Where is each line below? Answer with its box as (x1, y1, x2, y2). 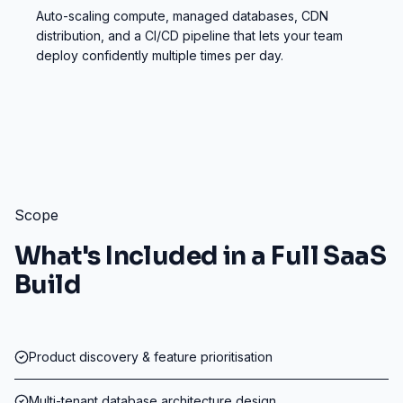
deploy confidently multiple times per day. (36, 48, 283, 63)
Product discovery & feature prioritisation (29, 349, 273, 364)
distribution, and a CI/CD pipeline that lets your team (36, 28, 343, 43)
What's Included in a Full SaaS (14, 240, 387, 272)
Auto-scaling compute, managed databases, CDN (36, 8, 328, 23)
